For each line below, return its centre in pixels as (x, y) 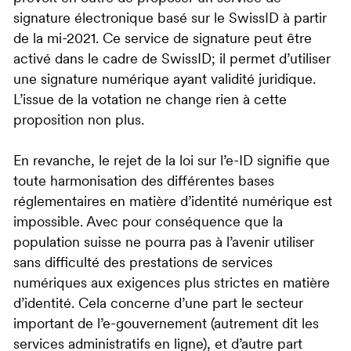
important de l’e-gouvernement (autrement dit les (166, 325)
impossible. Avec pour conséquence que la (148, 223)
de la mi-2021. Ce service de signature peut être (163, 40)
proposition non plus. (79, 121)
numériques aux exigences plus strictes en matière (172, 284)
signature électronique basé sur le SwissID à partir (170, 20)
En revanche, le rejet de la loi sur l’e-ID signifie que (172, 162)
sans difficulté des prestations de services (143, 264)
